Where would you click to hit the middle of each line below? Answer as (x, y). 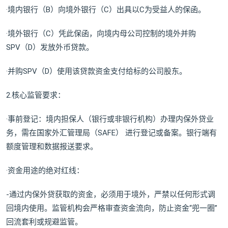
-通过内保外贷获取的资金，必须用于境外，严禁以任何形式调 (111, 195)
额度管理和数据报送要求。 (52, 147)
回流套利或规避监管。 (44, 222)
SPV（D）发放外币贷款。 (50, 48)
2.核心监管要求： (36, 95)
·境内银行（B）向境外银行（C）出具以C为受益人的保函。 (106, 10)
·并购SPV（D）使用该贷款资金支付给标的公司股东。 (96, 72)
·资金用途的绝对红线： (45, 171)
